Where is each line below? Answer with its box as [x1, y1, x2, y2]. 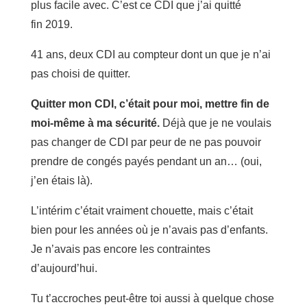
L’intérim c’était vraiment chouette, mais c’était [30, 204, 253, 217]
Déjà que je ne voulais [159, 116, 271, 129]
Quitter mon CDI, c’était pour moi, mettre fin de [30, 97, 269, 110]
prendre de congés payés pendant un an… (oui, [30, 155, 262, 167]
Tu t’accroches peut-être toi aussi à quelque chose [30, 292, 274, 304]
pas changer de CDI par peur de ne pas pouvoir [30, 136, 261, 148]
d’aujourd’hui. [30, 262, 97, 274]
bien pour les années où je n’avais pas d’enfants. [30, 223, 268, 236]
